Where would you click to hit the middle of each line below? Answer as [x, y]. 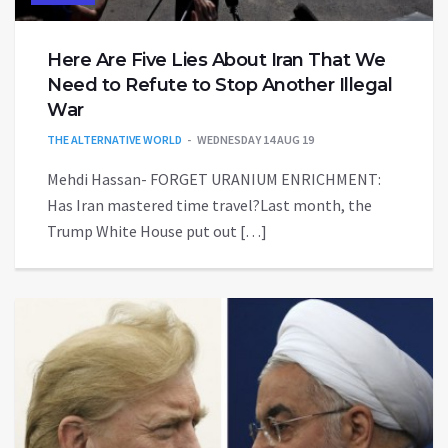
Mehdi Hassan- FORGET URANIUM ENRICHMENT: [214, 179]
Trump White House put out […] [157, 231]
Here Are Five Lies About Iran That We [216, 60]
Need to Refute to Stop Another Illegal [219, 85]
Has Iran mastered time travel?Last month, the [209, 205]
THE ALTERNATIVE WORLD [114, 140]
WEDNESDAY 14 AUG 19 [255, 140]
